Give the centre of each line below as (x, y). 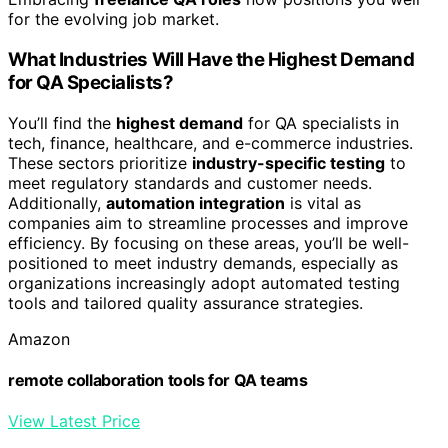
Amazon (39, 338)
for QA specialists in (321, 122)
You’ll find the (62, 122)
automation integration (195, 202)
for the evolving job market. (113, 19)
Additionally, (57, 202)
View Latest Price (74, 421)
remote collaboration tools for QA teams (158, 379)
